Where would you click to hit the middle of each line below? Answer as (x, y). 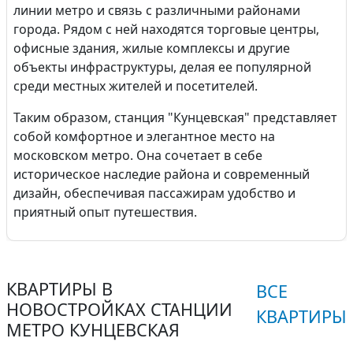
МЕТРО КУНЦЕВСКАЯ (93, 330)
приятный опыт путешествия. (105, 212)
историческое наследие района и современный (162, 174)
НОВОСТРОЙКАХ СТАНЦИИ (119, 309)
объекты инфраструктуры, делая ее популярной (162, 67)
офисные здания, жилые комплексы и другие (152, 48)
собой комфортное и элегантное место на (144, 136)
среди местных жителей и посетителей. (136, 86)
